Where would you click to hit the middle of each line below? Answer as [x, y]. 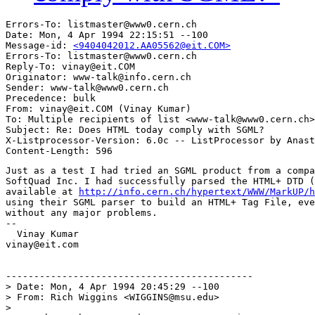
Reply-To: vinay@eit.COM [70, 67]
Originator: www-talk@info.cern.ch [98, 77]
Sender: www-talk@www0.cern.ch [87, 88]
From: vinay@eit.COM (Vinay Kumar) [98, 109]
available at [42, 192]
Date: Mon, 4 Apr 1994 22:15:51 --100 [107, 35]
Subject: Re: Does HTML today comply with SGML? [135, 130]
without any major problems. [82, 213]
